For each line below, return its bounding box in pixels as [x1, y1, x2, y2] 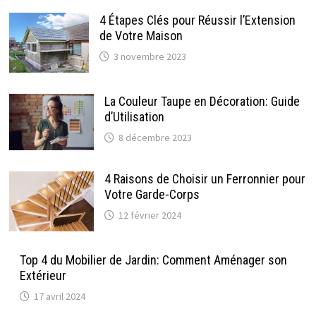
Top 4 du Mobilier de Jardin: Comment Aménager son [19, 252, 287, 267]
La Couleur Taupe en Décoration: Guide [104, 93, 300, 109]
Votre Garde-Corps [104, 186, 200, 202]
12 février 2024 [118, 208, 181, 221]
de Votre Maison [99, 28, 183, 44]
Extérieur [19, 267, 66, 283]
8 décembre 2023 [118, 130, 192, 144]
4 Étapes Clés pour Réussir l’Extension [99, 13, 296, 28]
